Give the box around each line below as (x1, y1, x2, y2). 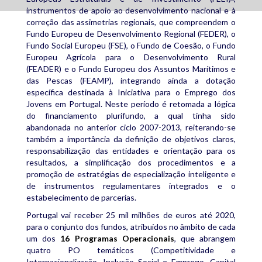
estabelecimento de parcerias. (26, 192, 136, 202)
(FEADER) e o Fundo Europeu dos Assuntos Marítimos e (26, 63, 236, 74)
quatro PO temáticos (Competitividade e (26, 244, 236, 255)
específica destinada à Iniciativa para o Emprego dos (26, 87, 236, 97)
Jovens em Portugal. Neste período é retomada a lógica (26, 98, 236, 109)
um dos (26, 233, 61, 243)
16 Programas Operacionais (60, 233, 174, 243)
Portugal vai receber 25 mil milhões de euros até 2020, (26, 209, 236, 220)
